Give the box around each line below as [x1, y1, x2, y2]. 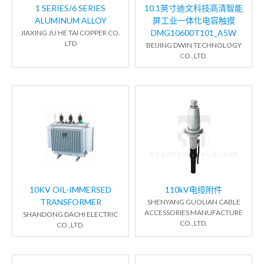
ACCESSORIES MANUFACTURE [144, 208, 243, 217]
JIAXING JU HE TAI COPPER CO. [21, 28, 120, 38]
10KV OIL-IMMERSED [29, 184, 111, 195]
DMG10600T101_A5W [151, 28, 236, 38]
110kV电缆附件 [165, 184, 222, 195]
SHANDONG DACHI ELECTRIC [23, 210, 118, 219]
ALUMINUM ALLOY [34, 15, 107, 26]
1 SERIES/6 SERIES [35, 3, 105, 14]
